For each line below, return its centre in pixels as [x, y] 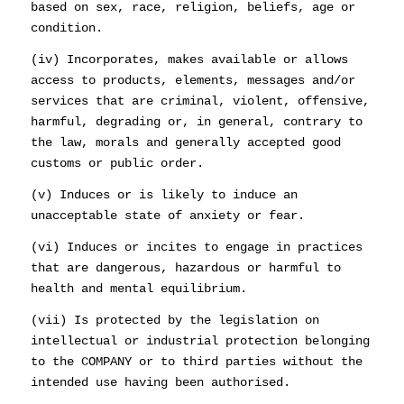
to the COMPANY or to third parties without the [196, 361]
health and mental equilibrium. [138, 289]
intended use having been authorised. [160, 382]
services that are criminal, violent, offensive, [200, 101]
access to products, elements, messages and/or [193, 81]
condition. [66, 28]
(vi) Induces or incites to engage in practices [196, 248]
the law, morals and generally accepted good [185, 143]
